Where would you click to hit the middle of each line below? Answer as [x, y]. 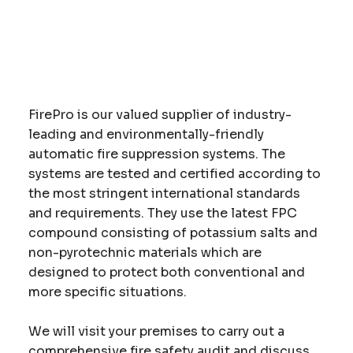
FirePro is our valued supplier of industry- [160, 114]
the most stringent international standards [164, 193]
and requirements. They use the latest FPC [162, 213]
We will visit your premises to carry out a [156, 331]
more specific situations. [107, 292]
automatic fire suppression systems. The [156, 154]
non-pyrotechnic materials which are [145, 252]
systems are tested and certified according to [174, 173]
